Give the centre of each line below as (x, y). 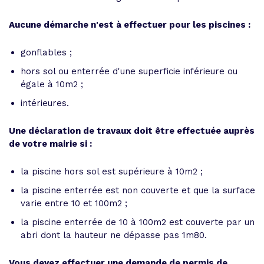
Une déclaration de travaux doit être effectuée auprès (132, 131)
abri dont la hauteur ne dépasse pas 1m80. (114, 235)
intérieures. (45, 103)
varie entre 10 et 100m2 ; (74, 203)
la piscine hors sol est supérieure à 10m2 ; (112, 171)
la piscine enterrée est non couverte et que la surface (138, 190)
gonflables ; (46, 52)
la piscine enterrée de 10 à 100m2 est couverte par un (138, 222)
